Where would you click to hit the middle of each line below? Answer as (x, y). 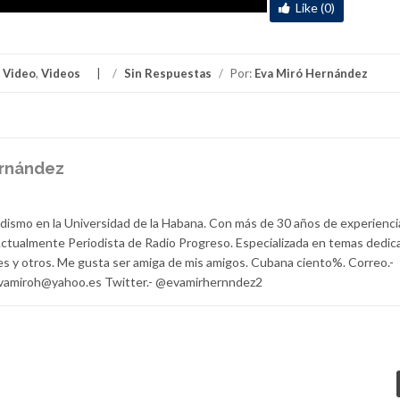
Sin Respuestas (168, 73)
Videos (61, 73)
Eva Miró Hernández (311, 73)
